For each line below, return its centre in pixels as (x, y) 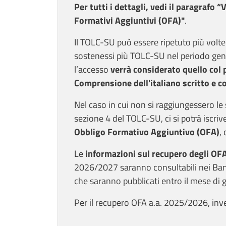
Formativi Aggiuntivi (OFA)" (129, 21)
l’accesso (92, 70)
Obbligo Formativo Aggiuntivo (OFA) (147, 132)
